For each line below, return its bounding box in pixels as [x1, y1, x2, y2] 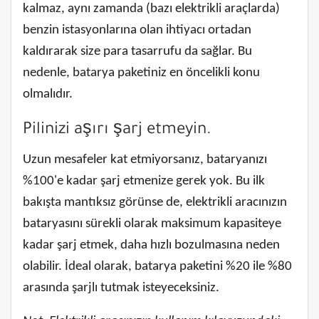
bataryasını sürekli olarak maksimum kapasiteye [23, 216, 281, 231]
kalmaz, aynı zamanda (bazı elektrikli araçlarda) [23, 1, 280, 16]
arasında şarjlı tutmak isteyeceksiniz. [23, 281, 219, 295]
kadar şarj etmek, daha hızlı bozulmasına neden [23, 238, 280, 252]
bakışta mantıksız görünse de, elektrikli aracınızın [23, 195, 287, 209]
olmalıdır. [23, 87, 73, 101]
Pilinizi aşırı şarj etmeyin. [23, 121, 211, 140]
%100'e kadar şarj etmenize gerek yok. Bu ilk [23, 174, 265, 188]
